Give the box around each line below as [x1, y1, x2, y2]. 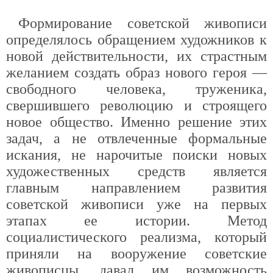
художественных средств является [6, 163, 267, 179]
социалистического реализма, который [6, 229, 267, 245]
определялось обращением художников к [6, 32, 267, 48]
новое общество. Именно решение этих [6, 114, 267, 130]
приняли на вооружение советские [6, 246, 267, 261]
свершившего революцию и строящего [6, 97, 267, 113]
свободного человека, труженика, [6, 81, 267, 97]
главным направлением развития [6, 180, 267, 196]
